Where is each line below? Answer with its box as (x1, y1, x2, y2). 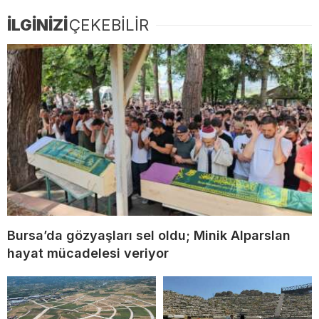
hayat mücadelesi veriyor (7, 245, 169, 261)
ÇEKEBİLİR (69, 15, 149, 34)
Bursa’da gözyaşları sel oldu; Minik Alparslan (7, 227, 291, 243)
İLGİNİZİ (7, 15, 68, 34)
